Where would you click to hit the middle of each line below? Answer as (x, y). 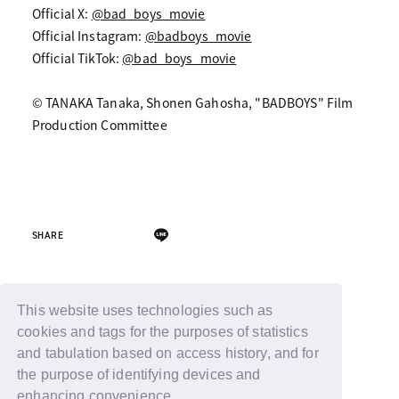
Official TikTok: (77, 58)
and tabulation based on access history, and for (168, 354)
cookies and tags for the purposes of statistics (163, 332)
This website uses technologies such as (145, 311)
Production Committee (99, 125)
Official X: (61, 13)
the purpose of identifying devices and (139, 375)
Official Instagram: (88, 36)
